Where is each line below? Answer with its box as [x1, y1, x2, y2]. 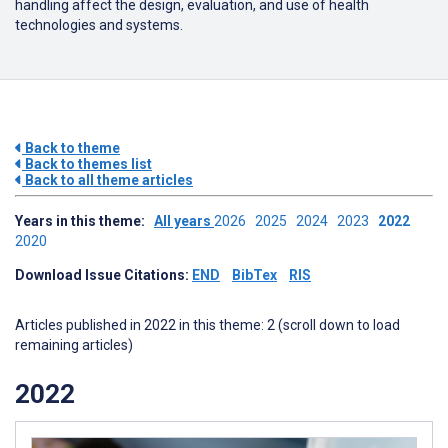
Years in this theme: [15, 213, 154, 229]
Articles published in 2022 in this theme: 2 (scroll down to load [15, 317, 400, 333]
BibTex [232, 267, 277, 283]
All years [154, 213, 214, 229]
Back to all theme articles [22, 172, 193, 188]
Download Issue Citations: [15, 267, 192, 283]
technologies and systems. [15, 17, 183, 33]
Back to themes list [22, 156, 152, 172]
